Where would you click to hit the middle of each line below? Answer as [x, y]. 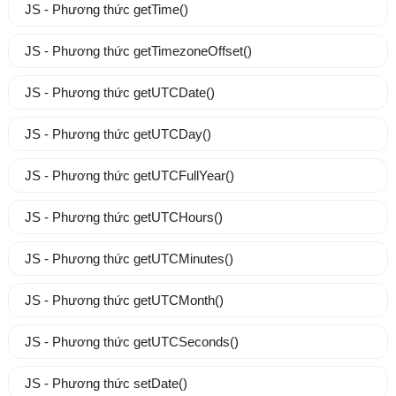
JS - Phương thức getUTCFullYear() [129, 176]
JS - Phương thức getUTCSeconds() [131, 342]
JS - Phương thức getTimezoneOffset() [138, 51]
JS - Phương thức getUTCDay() [118, 134]
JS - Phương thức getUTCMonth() [124, 301]
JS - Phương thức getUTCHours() [123, 217]
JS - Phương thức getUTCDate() [119, 93]
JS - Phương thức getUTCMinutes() [129, 259]
